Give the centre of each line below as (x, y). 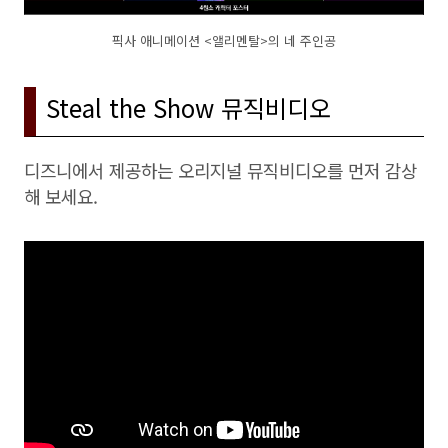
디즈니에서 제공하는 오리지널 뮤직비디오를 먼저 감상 (220, 170)
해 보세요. (61, 196)
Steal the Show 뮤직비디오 (188, 107)
